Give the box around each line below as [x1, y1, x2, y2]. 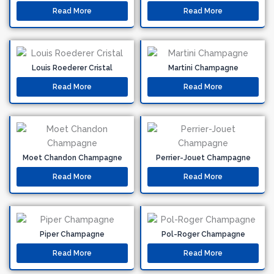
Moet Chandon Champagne [22, 154, 122, 163]
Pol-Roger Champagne [161, 230, 245, 239]
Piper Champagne [40, 230, 105, 239]
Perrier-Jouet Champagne [155, 154, 251, 163]
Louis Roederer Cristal [32, 64, 113, 73]
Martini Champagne [168, 64, 239, 73]
